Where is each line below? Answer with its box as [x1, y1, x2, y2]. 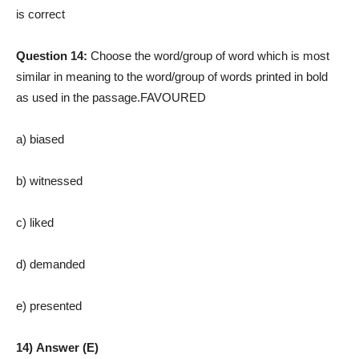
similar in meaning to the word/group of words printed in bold [16, 69, 328, 83]
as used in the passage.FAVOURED [16, 90, 206, 104]
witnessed [30, 173, 83, 188]
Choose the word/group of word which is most [91, 48, 329, 63]
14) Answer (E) [16, 340, 99, 354]
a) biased [16, 131, 64, 146]
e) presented [16, 298, 82, 313]
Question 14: [16, 48, 91, 63]
